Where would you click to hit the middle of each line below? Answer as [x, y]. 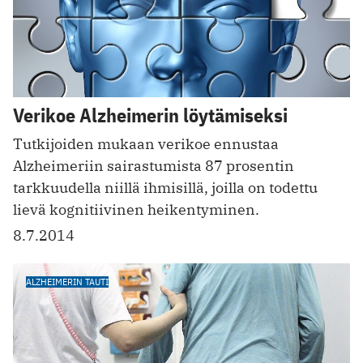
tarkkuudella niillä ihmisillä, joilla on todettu [165, 188]
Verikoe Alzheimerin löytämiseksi [150, 115]
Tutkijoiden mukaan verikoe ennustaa [146, 144]
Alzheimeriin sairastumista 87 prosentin [154, 166]
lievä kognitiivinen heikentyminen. [136, 210]
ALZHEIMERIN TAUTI [67, 282]
